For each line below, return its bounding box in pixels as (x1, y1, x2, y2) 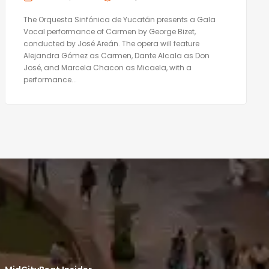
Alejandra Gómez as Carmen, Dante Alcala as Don (23, 50, 210, 61)
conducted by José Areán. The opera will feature (23, 38, 199, 49)
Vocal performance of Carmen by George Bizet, (23, 26, 196, 37)
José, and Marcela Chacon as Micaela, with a (23, 62, 192, 73)
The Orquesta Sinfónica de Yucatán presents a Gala (23, 14, 216, 25)
